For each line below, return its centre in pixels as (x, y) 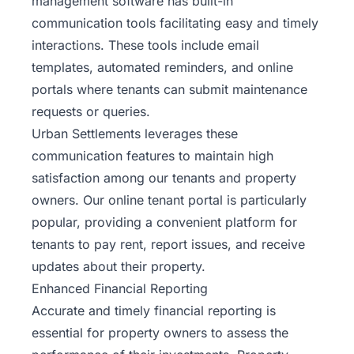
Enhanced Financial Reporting (120, 289)
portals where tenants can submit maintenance (169, 90)
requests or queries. (91, 112)
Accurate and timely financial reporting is (154, 311)
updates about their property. (119, 267)
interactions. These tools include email (145, 45)
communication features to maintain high (153, 156)
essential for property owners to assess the (160, 333)
